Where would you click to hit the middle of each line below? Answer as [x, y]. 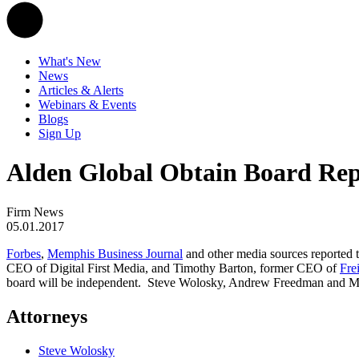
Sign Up [60, 133]
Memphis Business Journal [115, 253]
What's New [70, 61]
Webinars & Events [87, 105]
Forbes [24, 253]
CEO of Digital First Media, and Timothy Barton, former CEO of [173, 268]
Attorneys [47, 316]
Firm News [35, 212]
